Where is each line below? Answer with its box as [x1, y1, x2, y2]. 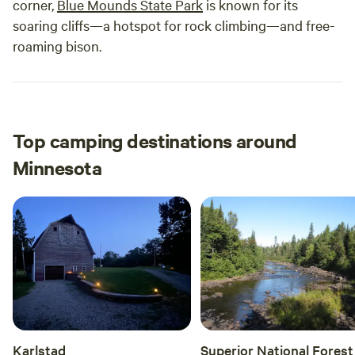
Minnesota [13, 155, 101, 180]
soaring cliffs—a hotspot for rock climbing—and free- [13, 16, 334, 34]
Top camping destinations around [13, 128, 297, 153]
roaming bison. [13, 36, 101, 55]
